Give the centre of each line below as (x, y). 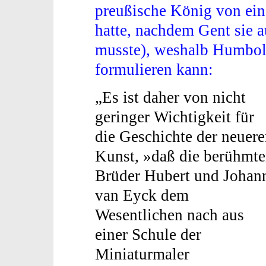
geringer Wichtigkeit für (175, 117)
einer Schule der (148, 234)
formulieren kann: (154, 70)
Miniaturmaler (142, 254)
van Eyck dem (142, 195)
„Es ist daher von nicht (170, 97)
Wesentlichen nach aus (170, 215)
